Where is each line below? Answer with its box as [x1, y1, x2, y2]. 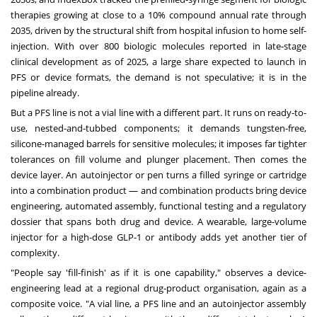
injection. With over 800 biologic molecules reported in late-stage [11, 40, 306, 53]
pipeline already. [11, 86, 79, 100]
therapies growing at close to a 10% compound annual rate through [11, 8, 306, 22]
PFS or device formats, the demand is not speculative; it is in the [11, 71, 306, 84]
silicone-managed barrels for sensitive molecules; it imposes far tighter [11, 137, 306, 151]
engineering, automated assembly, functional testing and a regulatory [11, 200, 306, 213]
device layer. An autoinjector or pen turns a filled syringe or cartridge [11, 168, 306, 182]
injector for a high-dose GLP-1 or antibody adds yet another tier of [11, 231, 306, 244]
